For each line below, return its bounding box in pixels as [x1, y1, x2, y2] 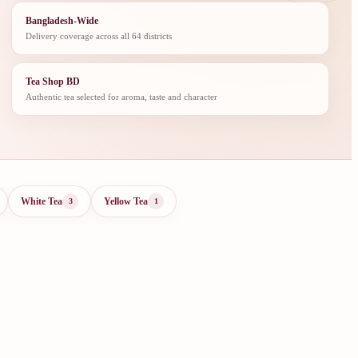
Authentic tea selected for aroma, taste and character [26, 91, 218, 101]
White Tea [21, 195, 62, 207]
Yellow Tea [104, 195, 148, 207]
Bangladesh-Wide [26, 14, 99, 26]
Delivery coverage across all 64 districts [26, 30, 173, 41]
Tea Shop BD [26, 75, 81, 87]
